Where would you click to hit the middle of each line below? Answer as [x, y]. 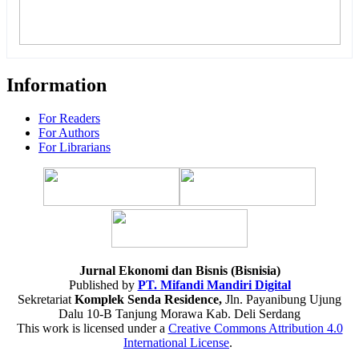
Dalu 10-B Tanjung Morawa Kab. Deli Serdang [179, 314]
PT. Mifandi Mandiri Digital [214, 285]
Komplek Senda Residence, [150, 300]
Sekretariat [46, 300]
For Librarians [75, 147]
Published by [101, 285]
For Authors [69, 133]
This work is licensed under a [92, 329]
